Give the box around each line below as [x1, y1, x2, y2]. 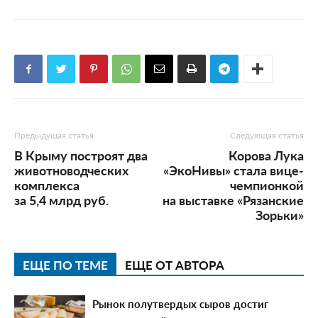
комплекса [14, 175, 79, 194]
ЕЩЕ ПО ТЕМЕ [23, 256, 108, 273]
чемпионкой [230, 175, 304, 194]
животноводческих [14, 160, 128, 179]
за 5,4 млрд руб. [14, 190, 109, 209]
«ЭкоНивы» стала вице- [163, 160, 304, 179]
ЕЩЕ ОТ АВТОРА [125, 256, 224, 273]
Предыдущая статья [14, 128, 94, 141]
